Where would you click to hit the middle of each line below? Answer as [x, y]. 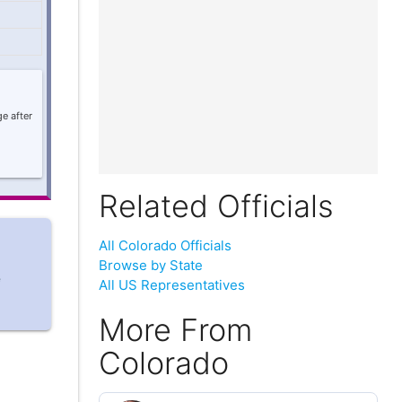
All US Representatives [171, 285]
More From [175, 330]
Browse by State [150, 266]
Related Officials [216, 206]
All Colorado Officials [165, 246]
